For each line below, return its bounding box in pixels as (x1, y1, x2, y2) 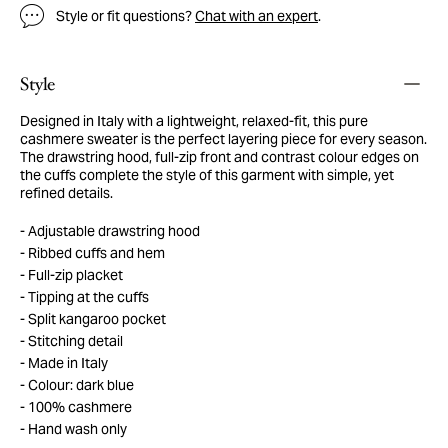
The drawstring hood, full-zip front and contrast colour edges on (20, 147, 419, 166)
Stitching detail (25, 331, 123, 350)
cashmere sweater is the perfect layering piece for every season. (20, 129, 427, 148)
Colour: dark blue (25, 375, 134, 394)
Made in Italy (25, 353, 108, 372)
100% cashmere (25, 397, 132, 416)
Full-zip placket (25, 265, 123, 284)
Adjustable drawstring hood (25, 221, 200, 240)
